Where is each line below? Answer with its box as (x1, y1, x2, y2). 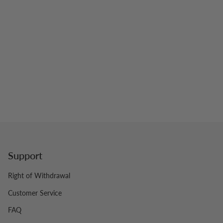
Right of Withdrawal (8, 171, 70, 180)
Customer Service (8, 188, 62, 197)
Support (8, 149, 42, 162)
